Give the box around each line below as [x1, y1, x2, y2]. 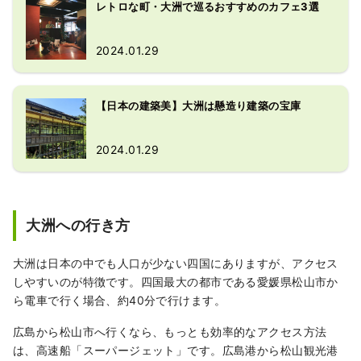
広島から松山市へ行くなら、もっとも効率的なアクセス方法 [13, 325, 327, 339]
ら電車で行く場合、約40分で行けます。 [13, 293, 226, 308]
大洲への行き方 [26, 217, 131, 234]
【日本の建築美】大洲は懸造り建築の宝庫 [96, 99, 301, 113]
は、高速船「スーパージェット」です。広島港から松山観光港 [13, 343, 338, 358]
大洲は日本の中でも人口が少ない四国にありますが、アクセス [13, 256, 338, 271]
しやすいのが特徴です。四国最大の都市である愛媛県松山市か [13, 275, 338, 289]
